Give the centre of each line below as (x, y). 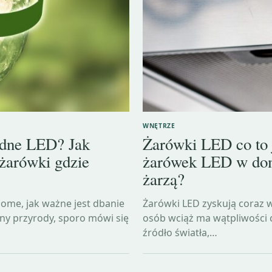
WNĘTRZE (159, 125)
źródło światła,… (180, 232)
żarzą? (164, 179)
